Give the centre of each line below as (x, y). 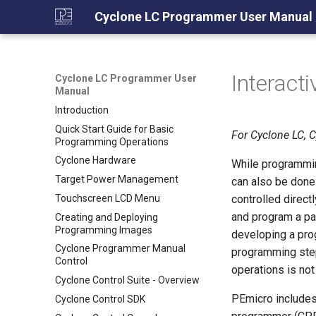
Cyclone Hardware (96, 160)
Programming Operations (112, 141)
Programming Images (104, 230)
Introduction (82, 110)
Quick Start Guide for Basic (114, 129)
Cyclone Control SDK (100, 299)
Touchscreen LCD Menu (108, 198)
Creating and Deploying (107, 217)
